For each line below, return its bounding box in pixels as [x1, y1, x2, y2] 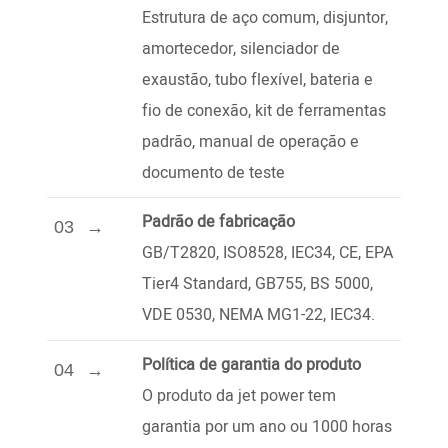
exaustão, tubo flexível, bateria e [142, 67, 374, 92]
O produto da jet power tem [142, 384, 337, 409]
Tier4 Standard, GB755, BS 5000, [142, 272, 374, 297]
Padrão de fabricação [142, 210, 296, 235]
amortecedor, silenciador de [142, 36, 341, 61]
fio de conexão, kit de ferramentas [142, 98, 387, 123]
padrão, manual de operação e [142, 129, 360, 154]
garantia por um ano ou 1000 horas [142, 415, 393, 440]
